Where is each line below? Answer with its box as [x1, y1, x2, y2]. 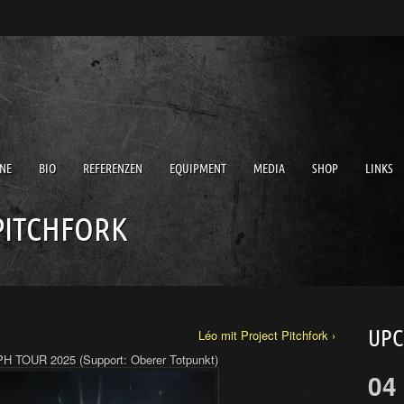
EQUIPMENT [170, 161, 226, 176]
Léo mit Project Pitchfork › [197, 326, 335, 344]
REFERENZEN [83, 161, 142, 176]
